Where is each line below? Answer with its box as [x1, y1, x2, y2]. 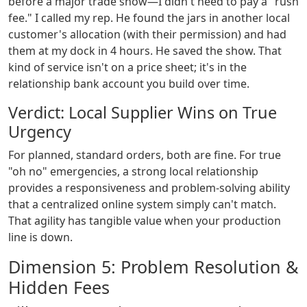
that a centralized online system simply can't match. [8, 197, 276, 212]
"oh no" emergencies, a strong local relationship [8, 164, 258, 180]
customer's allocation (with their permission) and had [8, 27, 286, 42]
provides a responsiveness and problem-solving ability [8, 180, 290, 196]
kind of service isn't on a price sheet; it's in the [8, 60, 247, 75]
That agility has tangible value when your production [8, 213, 281, 229]
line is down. [8, 230, 73, 245]
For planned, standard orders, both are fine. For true [8, 147, 281, 163]
